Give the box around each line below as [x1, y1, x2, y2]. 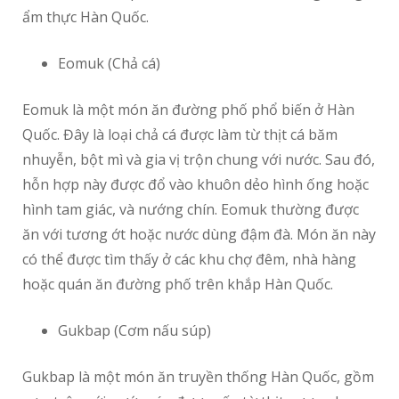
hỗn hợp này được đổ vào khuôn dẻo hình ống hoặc [22, 175, 369, 195]
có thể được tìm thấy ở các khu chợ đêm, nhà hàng [22, 249, 356, 270]
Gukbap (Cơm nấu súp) [58, 321, 211, 341]
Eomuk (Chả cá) [58, 53, 160, 74]
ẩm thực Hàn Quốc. [22, 7, 149, 28]
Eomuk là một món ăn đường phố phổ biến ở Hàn [22, 100, 354, 120]
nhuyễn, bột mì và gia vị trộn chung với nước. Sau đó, [22, 150, 375, 170]
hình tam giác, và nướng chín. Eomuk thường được [22, 199, 359, 220]
